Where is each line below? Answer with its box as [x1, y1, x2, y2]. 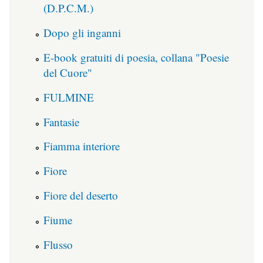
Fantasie [43, 114, 79, 129]
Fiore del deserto [43, 187, 118, 203]
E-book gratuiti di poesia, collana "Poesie [43, 49, 229, 65]
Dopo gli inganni [43, 25, 121, 41]
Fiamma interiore [43, 139, 120, 154]
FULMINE [43, 89, 94, 104]
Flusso [43, 237, 73, 252]
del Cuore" [43, 65, 92, 80]
